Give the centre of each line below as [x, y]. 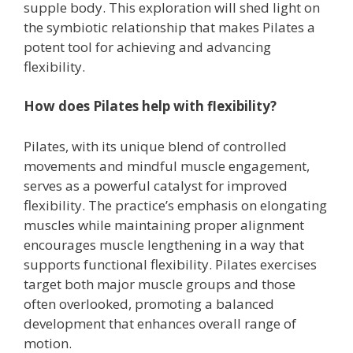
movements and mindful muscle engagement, [167, 165]
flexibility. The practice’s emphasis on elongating [175, 205]
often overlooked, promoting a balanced [149, 303]
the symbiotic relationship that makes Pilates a [169, 27]
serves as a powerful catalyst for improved [156, 185]
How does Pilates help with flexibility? [150, 106]
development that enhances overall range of [160, 323]
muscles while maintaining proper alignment [164, 225]
